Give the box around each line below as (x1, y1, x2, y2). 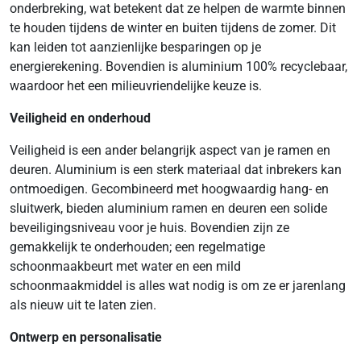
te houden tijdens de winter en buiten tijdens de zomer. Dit (10, 20, 336, 35)
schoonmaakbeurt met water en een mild (10, 259, 241, 274)
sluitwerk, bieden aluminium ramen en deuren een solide (10, 201, 327, 216)
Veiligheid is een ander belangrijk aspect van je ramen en (10, 143, 330, 158)
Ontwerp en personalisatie (10, 330, 162, 345)
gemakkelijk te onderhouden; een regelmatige (10, 239, 265, 255)
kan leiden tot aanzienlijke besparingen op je (10, 39, 261, 55)
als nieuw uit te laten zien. (10, 297, 156, 313)
